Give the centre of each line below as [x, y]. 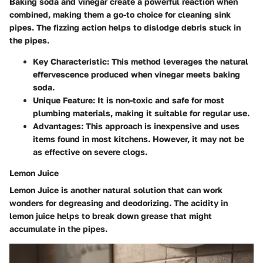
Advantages [57, 126]
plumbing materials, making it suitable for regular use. [141, 113]
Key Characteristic [70, 61]
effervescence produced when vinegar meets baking [136, 74]
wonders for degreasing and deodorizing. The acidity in [119, 203]
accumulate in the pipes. [58, 228]
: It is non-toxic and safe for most [159, 100]
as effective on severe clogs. [90, 151]
